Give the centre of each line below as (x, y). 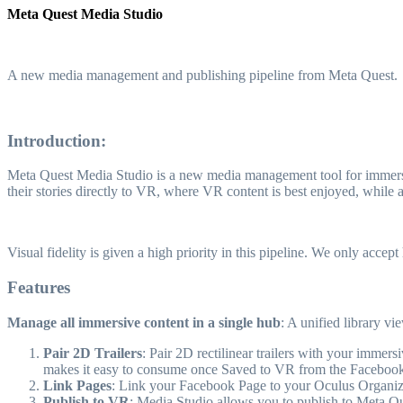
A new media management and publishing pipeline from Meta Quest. (202, 75)
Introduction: (57, 140)
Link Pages (77, 385)
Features (39, 288)
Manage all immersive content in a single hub (144, 322)
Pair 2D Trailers (93, 353)
